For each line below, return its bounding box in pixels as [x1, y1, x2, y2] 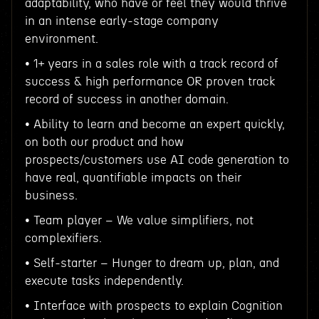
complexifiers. [24, 232, 102, 244]
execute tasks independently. [24, 275, 184, 287]
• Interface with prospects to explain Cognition [24, 300, 283, 312]
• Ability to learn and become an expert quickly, [24, 118, 285, 130]
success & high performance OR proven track [24, 75, 275, 88]
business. [24, 189, 78, 202]
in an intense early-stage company [24, 15, 219, 27]
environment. [24, 33, 98, 45]
